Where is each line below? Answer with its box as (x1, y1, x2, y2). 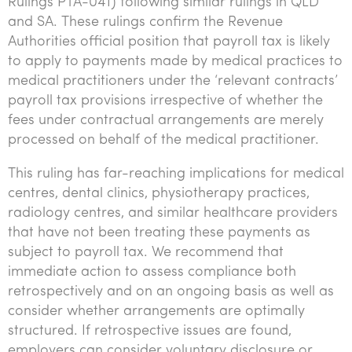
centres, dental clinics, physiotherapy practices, (8, 186, 310, 201)
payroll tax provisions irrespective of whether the (8, 93, 323, 108)
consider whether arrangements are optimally (8, 304, 305, 319)
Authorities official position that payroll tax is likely (8, 35, 330, 49)
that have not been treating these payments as (8, 225, 310, 240)
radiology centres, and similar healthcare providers (8, 206, 338, 221)
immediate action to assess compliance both (8, 265, 296, 280)
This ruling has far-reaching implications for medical (8, 167, 344, 181)
